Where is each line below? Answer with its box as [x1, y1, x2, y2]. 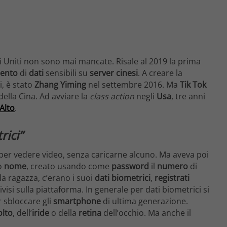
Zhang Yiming [34, 79, 86, 91]
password [111, 161, 149, 172]
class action [90, 91, 134, 102]
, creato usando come [26, 161, 111, 172]
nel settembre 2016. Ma [86, 79, 180, 91]
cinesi [116, 67, 138, 79]
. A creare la [138, 67, 182, 79]
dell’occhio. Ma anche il [103, 207, 191, 219]
